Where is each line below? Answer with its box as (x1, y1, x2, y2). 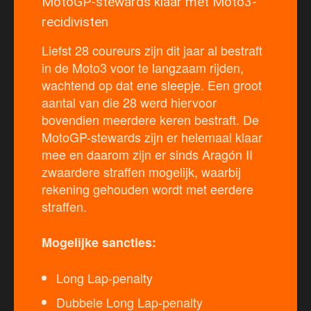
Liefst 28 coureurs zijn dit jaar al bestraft (42, 40, 262, 59)
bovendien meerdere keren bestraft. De (42, 110, 259, 128)
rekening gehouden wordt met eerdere (42, 179, 253, 198)
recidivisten (42, 13, 108, 30)
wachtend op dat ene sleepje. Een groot (42, 75, 262, 94)
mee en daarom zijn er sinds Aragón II (42, 144, 253, 163)
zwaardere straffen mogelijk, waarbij (42, 162, 241, 180)
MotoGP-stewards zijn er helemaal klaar (42, 127, 262, 146)
